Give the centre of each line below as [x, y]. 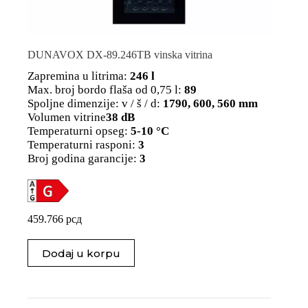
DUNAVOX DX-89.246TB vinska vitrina [120, 54]
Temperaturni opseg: [78, 131]
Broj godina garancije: [82, 158]
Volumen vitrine [67, 117]
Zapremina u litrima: [77, 76]
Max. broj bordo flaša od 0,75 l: [104, 89]
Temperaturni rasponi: [81, 144]
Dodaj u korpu [81, 253]
